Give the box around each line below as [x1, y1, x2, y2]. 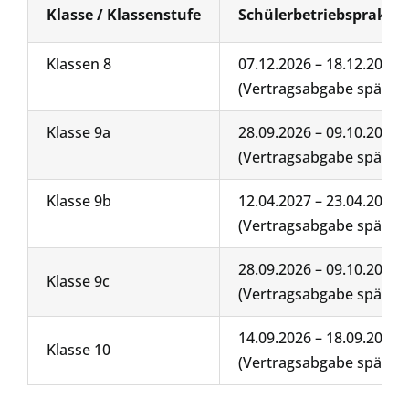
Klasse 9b [46, 191, 111, 212]
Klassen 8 [46, 54, 111, 75]
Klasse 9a [46, 122, 110, 143]
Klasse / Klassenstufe [46, 5, 201, 26]
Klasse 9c [46, 271, 110, 292]
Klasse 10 [46, 340, 110, 361]
